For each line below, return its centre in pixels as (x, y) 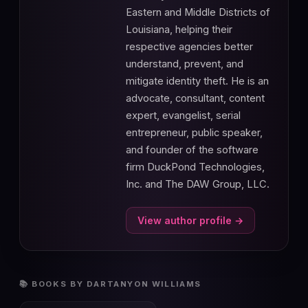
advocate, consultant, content (195, 99)
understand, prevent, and (185, 64)
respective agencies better (189, 47)
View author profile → (190, 220)
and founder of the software (192, 150)
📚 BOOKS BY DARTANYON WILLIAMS (110, 284)
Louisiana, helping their (179, 30)
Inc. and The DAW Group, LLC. (198, 185)
